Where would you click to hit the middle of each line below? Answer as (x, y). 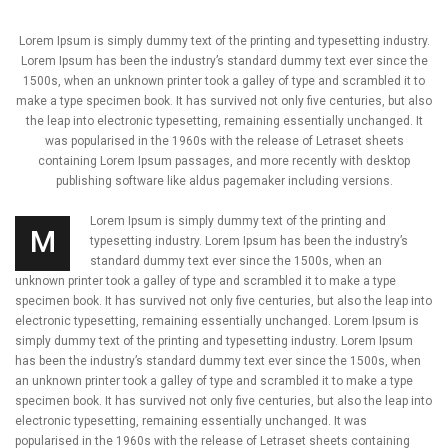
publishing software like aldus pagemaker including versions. (224, 181)
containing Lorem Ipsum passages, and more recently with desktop (224, 161)
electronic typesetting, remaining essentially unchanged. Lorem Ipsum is (217, 321)
